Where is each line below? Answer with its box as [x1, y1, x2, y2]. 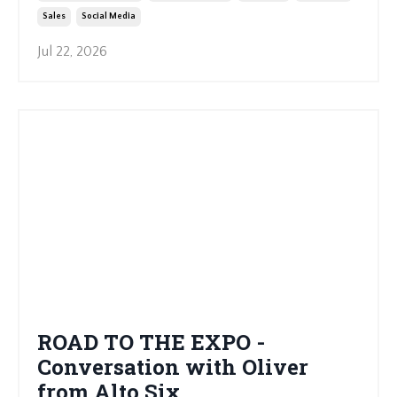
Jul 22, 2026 [37, 43, 107, 59]
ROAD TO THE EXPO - [37, 328, 265, 357]
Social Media [82, 11, 136, 21]
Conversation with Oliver [37, 353, 308, 382]
